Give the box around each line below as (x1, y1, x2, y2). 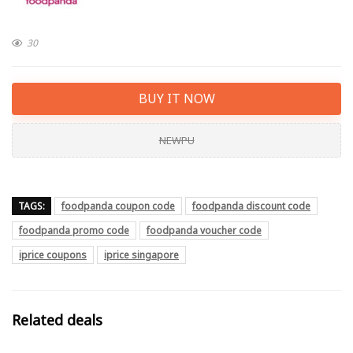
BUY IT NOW (138, 89, 215, 107)
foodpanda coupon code (61, 199, 175, 213)
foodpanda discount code (192, 199, 310, 213)
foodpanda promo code (19, 223, 129, 237)
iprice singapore (104, 247, 179, 262)
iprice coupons (19, 247, 87, 262)
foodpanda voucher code (147, 223, 262, 237)
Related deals (12, 310, 102, 329)
